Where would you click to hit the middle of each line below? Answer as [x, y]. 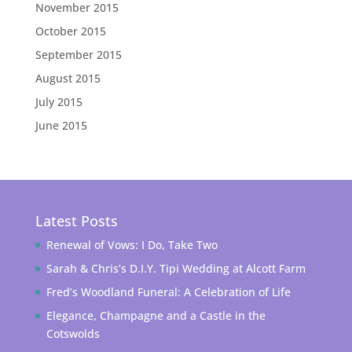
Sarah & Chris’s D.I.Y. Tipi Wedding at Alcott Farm [176, 268]
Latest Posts [76, 220]
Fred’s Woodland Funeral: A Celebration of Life [168, 291]
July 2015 [59, 101]
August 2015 [68, 78]
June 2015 [61, 125]
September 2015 [78, 54]
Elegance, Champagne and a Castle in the [156, 315]
